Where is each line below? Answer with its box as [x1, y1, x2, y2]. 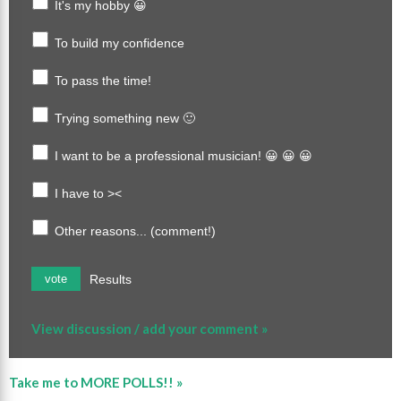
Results [90, 271, 132, 286]
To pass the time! [55, 73, 151, 88]
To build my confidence [55, 35, 184, 50]
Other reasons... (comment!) [55, 223, 216, 238]
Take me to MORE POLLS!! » [9, 373, 183, 390]
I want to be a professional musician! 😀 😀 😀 [55, 148, 312, 163]
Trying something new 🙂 [55, 110, 195, 125]
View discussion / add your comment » [31, 320, 268, 337]
